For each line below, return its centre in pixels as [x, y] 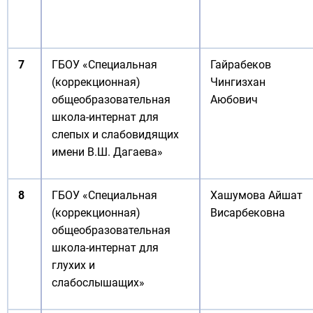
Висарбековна [248, 213]
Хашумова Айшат [256, 195]
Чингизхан [238, 82]
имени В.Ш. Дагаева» [107, 152]
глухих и [73, 265]
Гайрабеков [241, 65]
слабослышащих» [98, 283]
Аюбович [234, 100]
